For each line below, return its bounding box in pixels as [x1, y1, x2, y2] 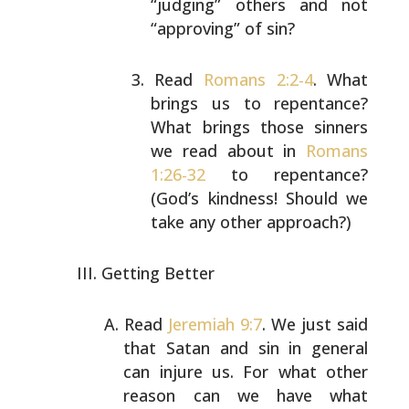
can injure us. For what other [123, 361, 369, 383]
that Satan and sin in [123, 337, 302, 359]
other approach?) [215, 211, 352, 233]
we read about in [151, 140, 307, 162]
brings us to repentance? [151, 92, 369, 114]
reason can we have [123, 384, 312, 406]
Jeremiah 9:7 [167, 313, 263, 335]
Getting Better [100, 262, 215, 284]
